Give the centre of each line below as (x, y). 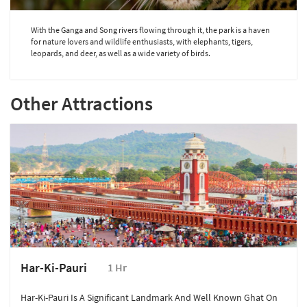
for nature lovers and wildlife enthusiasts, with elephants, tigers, (142, 42)
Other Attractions (82, 104)
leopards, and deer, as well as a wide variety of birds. (121, 53)
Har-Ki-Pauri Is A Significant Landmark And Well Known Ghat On (149, 298)
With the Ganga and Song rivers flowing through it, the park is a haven (150, 30)
